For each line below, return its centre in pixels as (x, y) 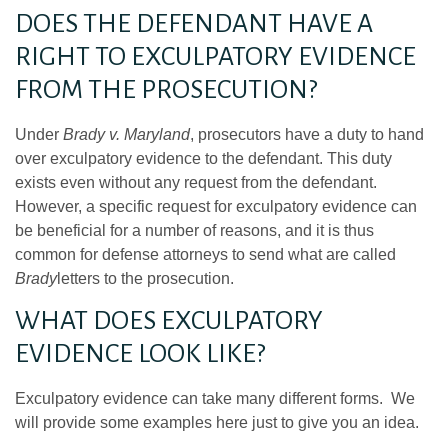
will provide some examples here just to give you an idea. (217, 423)
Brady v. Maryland (126, 134)
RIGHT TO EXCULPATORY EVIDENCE (215, 56)
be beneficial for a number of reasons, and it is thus (194, 230)
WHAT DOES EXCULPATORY (169, 321)
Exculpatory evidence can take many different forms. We (215, 399)
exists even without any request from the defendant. (198, 182)
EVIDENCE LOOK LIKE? (140, 354)
